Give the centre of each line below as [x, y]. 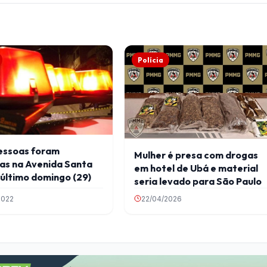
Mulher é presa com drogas [196, 155]
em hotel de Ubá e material [196, 168]
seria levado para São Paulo [198, 181]
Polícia [151, 60]
